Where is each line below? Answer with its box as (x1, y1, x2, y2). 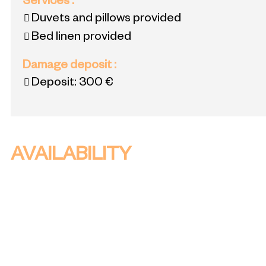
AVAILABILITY (11, 147, 131, 168)
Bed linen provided (31, 31, 131, 45)
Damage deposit (23, 59, 114, 73)
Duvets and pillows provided (31, 12, 181, 26)
